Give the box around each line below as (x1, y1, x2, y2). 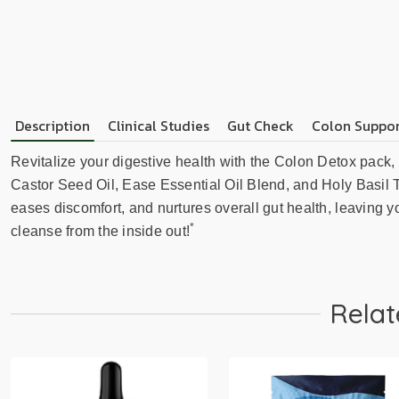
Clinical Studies (108, 115, 209, 136)
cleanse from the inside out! (11, 224, 191, 239)
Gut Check (227, 115, 294, 136)
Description (15, 115, 90, 136)
